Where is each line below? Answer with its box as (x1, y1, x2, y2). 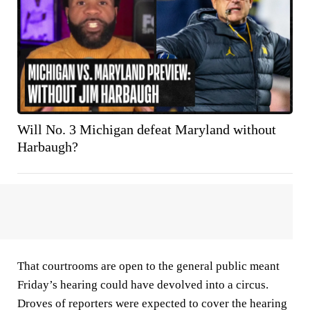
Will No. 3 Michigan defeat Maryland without (17, 121, 276, 137)
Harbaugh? (17, 138, 78, 154)
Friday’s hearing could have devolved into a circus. (17, 277, 268, 291)
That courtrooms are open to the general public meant (17, 259, 280, 273)
